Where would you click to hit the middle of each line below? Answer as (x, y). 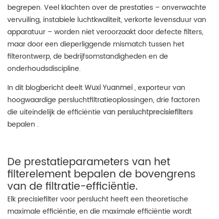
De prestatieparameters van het (89, 162)
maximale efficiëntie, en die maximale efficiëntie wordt (99, 211)
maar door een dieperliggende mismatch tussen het (96, 44)
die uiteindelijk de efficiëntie (55, 112)
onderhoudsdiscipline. (44, 69)
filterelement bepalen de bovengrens (101, 175)
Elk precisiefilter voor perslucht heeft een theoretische (98, 199)
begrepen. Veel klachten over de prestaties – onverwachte (107, 8)
